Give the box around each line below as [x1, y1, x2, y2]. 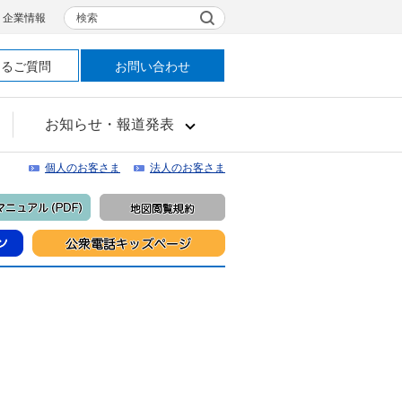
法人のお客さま [150, 162, 225, 174]
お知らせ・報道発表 [44, 117, 174, 132]
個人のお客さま [45, 162, 120, 174]
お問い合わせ [115, 59, 190, 74]
